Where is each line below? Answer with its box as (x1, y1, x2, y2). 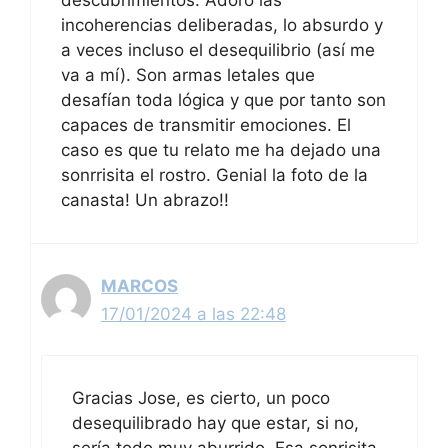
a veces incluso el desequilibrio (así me (61, 40, 375, 61)
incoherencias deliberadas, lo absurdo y (61, 15, 383, 36)
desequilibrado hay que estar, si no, (72, 412, 359, 433)
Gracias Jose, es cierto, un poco (72, 387, 330, 408)
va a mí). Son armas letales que (61, 65, 315, 86)
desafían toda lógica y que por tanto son (61, 90, 386, 111)
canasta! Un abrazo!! (61, 190, 229, 211)
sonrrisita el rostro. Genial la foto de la (61, 165, 368, 186)
